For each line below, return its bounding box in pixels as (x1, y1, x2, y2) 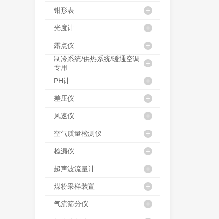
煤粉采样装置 (54, 182, 95, 190)
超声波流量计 (54, 164, 95, 173)
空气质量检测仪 (54, 129, 102, 137)
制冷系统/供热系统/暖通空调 (54, 54, 140, 63)
